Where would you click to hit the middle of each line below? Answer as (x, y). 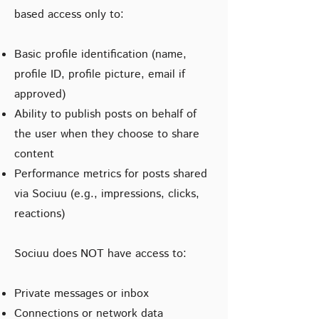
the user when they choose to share (107, 134)
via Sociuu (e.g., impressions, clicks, (107, 194)
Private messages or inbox (82, 294)
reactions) (40, 214)
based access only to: (69, 15)
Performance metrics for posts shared (111, 174)
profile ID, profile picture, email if (100, 74)
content (34, 154)
